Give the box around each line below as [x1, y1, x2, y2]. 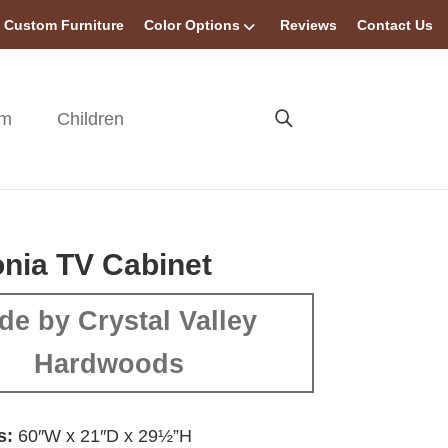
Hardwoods [34, 349, 185, 379]
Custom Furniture [4, 17, 124, 33]
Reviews [280, 17, 337, 33]
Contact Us [357, 17, 433, 33]
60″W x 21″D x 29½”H [13, 426, 193, 446]
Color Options [144, 17, 240, 33]
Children [57, 109, 125, 129]
